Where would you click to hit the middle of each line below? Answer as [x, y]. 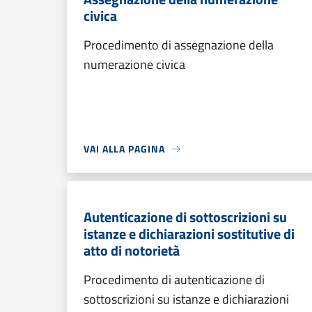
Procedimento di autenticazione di [174, 280]
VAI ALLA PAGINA [124, 149]
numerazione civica [134, 64]
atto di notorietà [132, 250]
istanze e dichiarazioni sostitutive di [189, 234]
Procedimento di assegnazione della [179, 45]
